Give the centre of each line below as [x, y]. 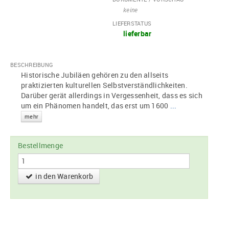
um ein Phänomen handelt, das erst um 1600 [96, 106]
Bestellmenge [40, 146]
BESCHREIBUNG [32, 65]
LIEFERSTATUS [132, 24]
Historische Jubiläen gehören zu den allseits [95, 75]
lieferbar [138, 34]
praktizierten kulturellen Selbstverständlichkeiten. [104, 85]
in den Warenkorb [64, 176]
